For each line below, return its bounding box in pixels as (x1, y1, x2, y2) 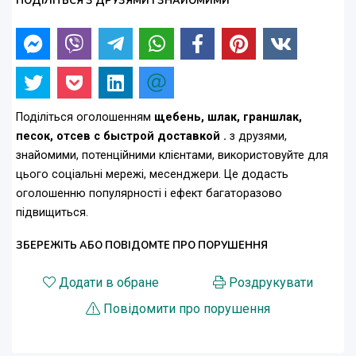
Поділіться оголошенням (16, 110, 154, 125)
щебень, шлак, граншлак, (154, 110, 302, 125)
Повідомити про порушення (103, 301, 270, 317)
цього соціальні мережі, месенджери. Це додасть (16, 168, 288, 182)
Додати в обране (59, 275, 159, 291)
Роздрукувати (229, 275, 313, 291)
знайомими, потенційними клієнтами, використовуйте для (16, 149, 328, 163)
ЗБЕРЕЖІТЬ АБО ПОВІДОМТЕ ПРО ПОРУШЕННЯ (16, 238, 268, 253)
